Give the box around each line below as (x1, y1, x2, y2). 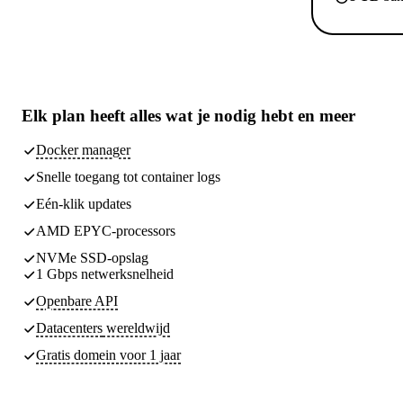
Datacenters (36, 320, 103, 336)
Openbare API (36, 293, 118, 309)
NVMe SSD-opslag (36, 250, 148, 266)
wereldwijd (103, 320, 170, 336)
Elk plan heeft (22, 105, 130, 125)
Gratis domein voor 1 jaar (36, 347, 181, 363)
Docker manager (36, 142, 130, 158)
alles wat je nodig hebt (130, 105, 293, 125)
